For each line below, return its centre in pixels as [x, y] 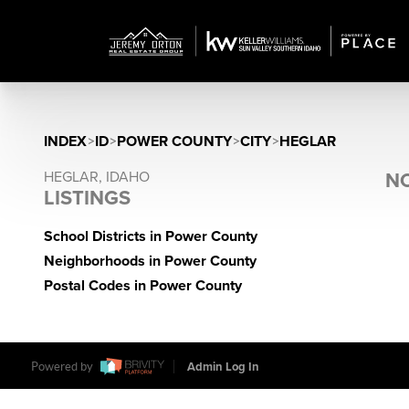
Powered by [63, 367]
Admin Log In [223, 367]
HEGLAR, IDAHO [97, 177]
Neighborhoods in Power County [150, 261]
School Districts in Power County [151, 236]
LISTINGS [87, 198]
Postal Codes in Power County [143, 286]
